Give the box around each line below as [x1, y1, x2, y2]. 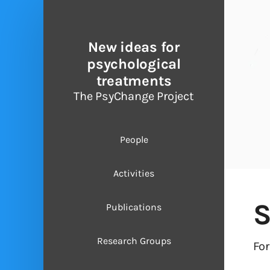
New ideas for [88, 39, 180, 55]
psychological [87, 55, 181, 72]
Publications [106, 201, 162, 213]
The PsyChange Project [74, 89, 194, 103]
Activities [113, 168, 154, 179]
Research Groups [96, 235, 171, 246]
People [119, 134, 148, 145]
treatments [96, 72, 172, 89]
